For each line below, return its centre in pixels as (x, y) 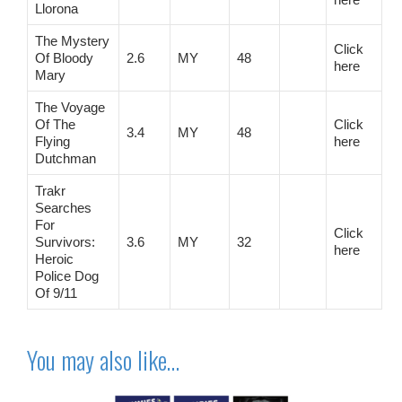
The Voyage (70, 107)
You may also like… (103, 359)
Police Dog (67, 275)
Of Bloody (64, 57)
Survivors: (65, 241)
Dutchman (66, 158)
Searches (63, 207)
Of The (55, 124)
